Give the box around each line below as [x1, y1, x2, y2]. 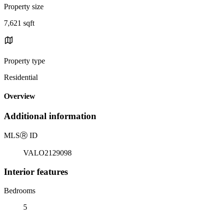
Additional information [4, 111, 96, 122]
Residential [4, 73, 38, 81]
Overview [4, 92, 35, 101]
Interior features [4, 166, 68, 177]
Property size [4, 2, 44, 11]
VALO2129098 [23, 149, 72, 157]
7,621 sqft [4, 18, 34, 27]
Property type [4, 56, 45, 65]
